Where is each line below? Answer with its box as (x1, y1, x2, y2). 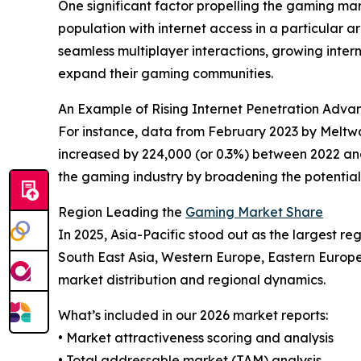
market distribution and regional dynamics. (58, 272, 326, 288)
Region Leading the (58, 204, 185, 221)
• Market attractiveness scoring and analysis (58, 330, 334, 346)
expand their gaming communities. (58, 65, 273, 82)
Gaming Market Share (185, 204, 323, 221)
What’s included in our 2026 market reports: (58, 307, 328, 324)
